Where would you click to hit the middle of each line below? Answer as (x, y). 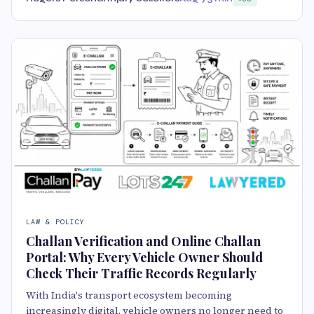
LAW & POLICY (55, 222)
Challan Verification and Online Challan (143, 241)
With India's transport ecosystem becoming (129, 295)
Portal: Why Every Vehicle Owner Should (144, 258)
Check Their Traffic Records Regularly (141, 274)
